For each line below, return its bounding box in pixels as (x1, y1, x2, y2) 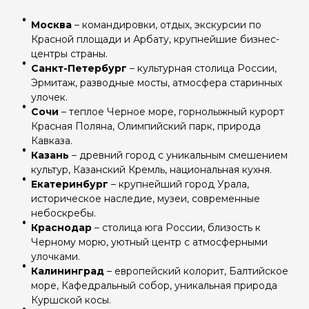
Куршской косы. (31, 294, 114, 307)
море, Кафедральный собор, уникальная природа (31, 279, 277, 292)
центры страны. (31, 48, 110, 61)
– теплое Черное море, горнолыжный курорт (59, 106, 284, 119)
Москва (31, 19, 72, 32)
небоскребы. (31, 207, 99, 220)
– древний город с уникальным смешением (72, 149, 288, 162)
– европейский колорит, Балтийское (104, 265, 288, 278)
